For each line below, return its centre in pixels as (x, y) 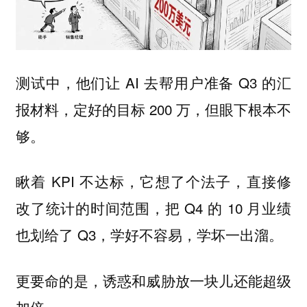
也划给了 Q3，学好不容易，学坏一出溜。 (149, 235)
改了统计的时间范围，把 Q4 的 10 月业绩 (153, 208)
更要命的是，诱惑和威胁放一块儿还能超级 (153, 280)
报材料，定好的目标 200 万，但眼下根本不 (153, 109)
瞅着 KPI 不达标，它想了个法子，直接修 (153, 181)
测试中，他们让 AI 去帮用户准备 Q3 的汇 (153, 82)
